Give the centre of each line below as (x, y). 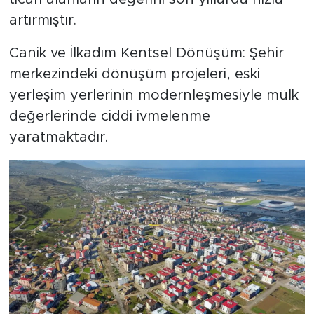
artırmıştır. (42, 21)
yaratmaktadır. (58, 138)
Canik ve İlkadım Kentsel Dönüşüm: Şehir (146, 54)
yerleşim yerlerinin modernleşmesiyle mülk (153, 96)
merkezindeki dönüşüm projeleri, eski (134, 75)
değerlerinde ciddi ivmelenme (109, 117)
